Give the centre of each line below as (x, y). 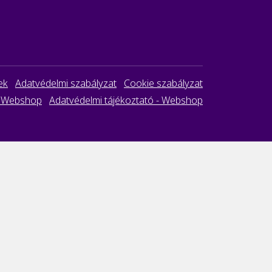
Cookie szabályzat (163, 83)
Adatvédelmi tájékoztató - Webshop (126, 100)
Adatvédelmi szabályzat (66, 83)
